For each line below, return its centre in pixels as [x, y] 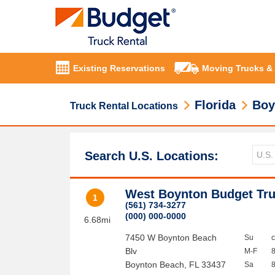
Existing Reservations [119, 68]
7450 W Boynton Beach [171, 238]
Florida [215, 105]
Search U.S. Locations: [152, 156]
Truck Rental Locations [124, 106]
